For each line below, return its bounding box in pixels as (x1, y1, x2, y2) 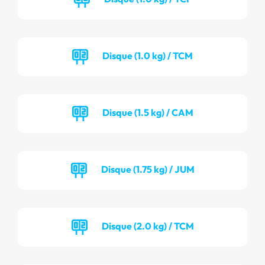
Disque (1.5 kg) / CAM (102, 106, 193, 118)
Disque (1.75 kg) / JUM (101, 163, 195, 175)
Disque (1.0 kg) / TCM (102, 49, 193, 62)
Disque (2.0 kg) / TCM (101, 219, 194, 232)
